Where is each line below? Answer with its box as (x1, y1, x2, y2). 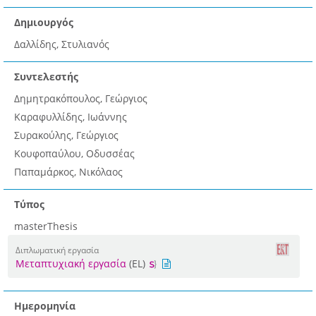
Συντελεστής (14, 70, 78, 84)
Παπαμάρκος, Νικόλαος (14, 165, 123, 179)
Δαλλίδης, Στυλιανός (14, 37, 109, 51)
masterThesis (14, 219, 78, 233)
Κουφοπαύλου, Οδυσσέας (14, 147, 135, 161)
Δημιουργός (14, 16, 73, 30)
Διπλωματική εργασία (16, 244, 99, 256)
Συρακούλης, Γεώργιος (14, 128, 119, 142)
